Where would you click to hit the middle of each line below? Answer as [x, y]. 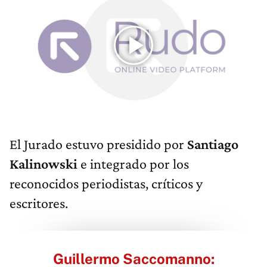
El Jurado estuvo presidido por [98, 144]
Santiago [213, 144]
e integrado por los [135, 164]
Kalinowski [45, 164]
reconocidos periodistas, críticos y [106, 184]
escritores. [39, 203]
